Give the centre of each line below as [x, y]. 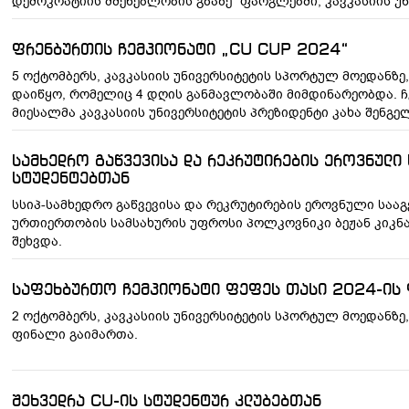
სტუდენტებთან [70, 179]
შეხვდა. [37, 241]
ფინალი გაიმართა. [74, 335]
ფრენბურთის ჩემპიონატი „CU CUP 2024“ [180, 50]
